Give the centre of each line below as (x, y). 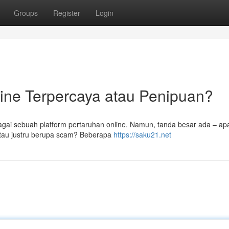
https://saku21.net (142, 134)
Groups (26, 13)
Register (67, 13)
